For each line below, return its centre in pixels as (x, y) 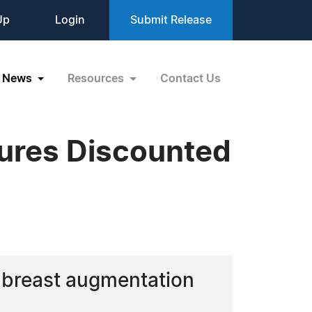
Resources (97, 78)
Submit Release (171, 20)
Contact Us (190, 78)
